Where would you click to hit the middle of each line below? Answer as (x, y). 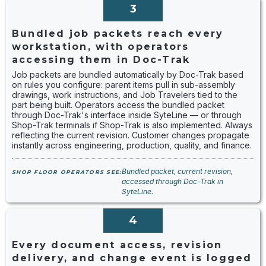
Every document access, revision (117, 245)
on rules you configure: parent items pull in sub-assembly (123, 85)
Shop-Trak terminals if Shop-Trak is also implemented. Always (132, 125)
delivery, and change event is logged (132, 258)
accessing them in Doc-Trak (101, 60)
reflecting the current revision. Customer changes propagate (131, 135)
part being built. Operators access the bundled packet (118, 105)
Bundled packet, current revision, (177, 171)
